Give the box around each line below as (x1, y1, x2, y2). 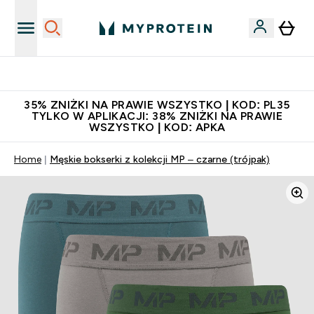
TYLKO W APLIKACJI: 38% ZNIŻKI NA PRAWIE (31, 110, 283, 122)
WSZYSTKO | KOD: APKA (88, 121, 226, 133)
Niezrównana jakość (119, 68, 212, 79)
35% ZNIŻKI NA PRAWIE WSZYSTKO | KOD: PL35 (24, 99, 290, 111)
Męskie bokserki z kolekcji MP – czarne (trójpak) (50, 153, 270, 165)
